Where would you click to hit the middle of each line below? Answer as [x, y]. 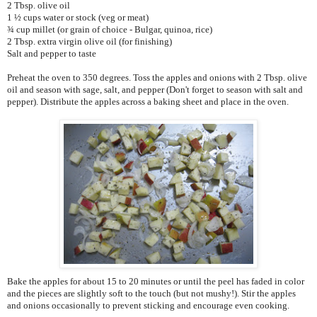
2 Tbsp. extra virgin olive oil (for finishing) [90, 42]
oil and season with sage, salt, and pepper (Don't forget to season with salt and [155, 90]
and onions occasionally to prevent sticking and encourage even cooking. [148, 306]
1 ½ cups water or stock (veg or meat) [78, 18]
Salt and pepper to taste [52, 54]
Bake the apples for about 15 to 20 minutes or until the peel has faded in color [156, 282]
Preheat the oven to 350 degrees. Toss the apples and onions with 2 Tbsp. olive [157, 78]
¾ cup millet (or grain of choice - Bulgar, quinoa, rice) [110, 30]
